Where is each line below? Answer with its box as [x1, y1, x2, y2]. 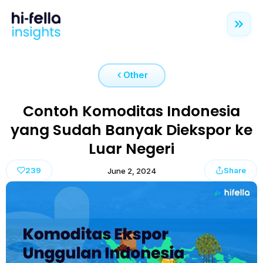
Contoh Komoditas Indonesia [23, 100, 240, 122]
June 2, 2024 [107, 166, 156, 176]
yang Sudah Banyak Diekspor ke [11, 119, 252, 140]
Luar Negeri [89, 138, 174, 159]
